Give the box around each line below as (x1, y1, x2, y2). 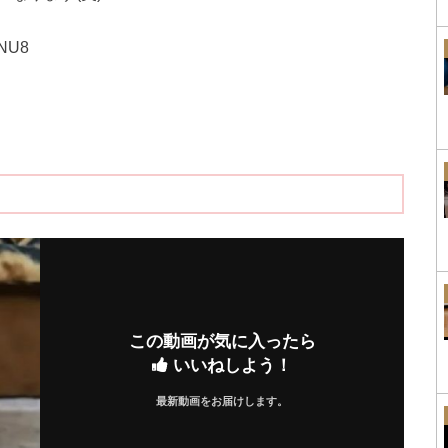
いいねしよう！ (168, 355, 292, 376)
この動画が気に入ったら (128, 331, 316, 352)
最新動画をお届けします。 (156, 395, 288, 408)
